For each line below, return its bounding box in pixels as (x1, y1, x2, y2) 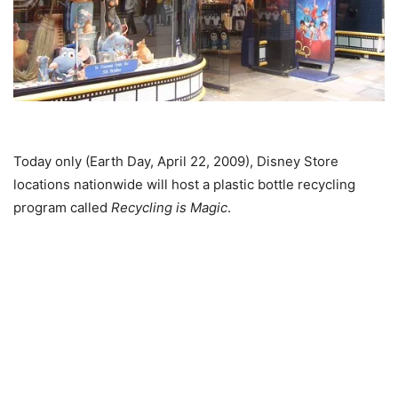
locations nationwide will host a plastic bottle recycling (13, 175, 355, 193)
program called (13, 198, 111, 216)
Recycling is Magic (111, 198, 227, 216)
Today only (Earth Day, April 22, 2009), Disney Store (13, 152, 338, 170)
